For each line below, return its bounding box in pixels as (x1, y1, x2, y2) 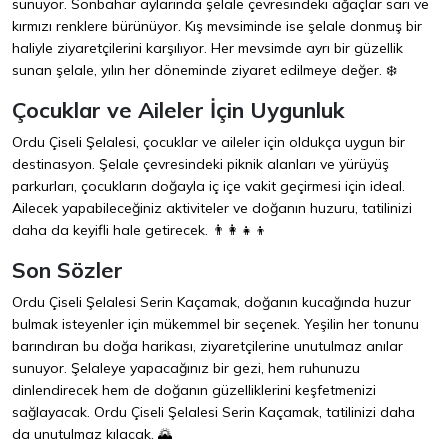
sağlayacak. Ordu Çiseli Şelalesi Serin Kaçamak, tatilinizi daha (12, 403, 415, 422)
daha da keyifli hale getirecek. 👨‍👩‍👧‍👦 (12, 221, 268, 240)
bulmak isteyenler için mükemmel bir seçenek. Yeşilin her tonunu (12, 315, 419, 334)
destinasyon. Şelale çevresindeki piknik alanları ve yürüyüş (12, 155, 389, 174)
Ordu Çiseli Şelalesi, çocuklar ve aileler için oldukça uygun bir (12, 133, 405, 152)
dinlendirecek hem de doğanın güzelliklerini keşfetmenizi (12, 381, 376, 400)
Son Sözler (12, 256, 123, 284)
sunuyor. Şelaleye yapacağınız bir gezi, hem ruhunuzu (12, 359, 360, 378)
